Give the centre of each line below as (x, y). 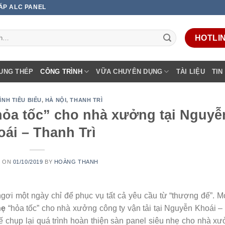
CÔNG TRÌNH (61, 71)
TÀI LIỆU (190, 71)
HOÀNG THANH (76, 161)
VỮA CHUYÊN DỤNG (129, 71)
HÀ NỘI (56, 100)
